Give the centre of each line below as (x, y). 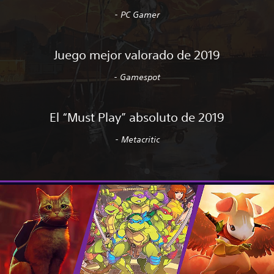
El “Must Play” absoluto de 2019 (137, 117)
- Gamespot (137, 77)
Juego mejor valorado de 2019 (137, 55)
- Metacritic (137, 140)
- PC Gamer (137, 15)
